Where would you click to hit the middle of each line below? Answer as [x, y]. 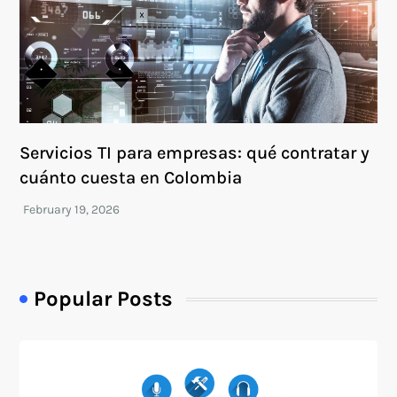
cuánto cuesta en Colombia [131, 178]
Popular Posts [104, 299]
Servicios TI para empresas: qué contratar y [195, 153]
